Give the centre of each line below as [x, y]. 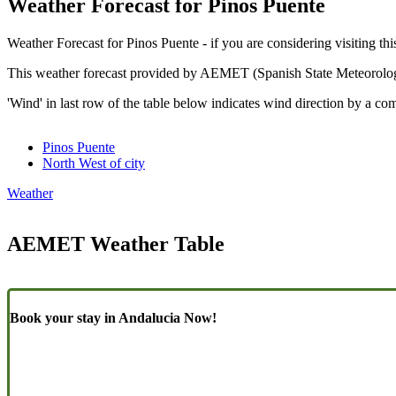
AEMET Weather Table [116, 244]
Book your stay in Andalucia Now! [113, 317]
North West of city [94, 163]
